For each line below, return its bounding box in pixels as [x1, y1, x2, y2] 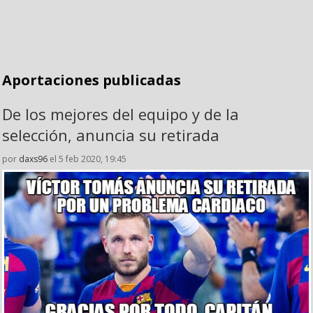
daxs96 [19, 153, 48, 165]
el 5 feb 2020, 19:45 [48, 153, 126, 165]
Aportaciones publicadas [2, 71, 181, 89]
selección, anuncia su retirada [2, 124, 219, 145]
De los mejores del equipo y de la [2, 103, 239, 124]
